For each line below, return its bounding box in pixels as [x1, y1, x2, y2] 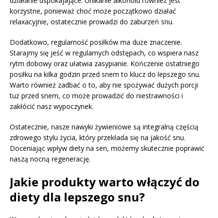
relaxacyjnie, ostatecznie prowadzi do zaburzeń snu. [10, 17, 174, 27]
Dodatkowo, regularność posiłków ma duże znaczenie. [10, 37, 182, 47]
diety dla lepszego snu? [10, 189, 145, 205]
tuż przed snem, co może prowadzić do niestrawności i [10, 91, 183, 101]
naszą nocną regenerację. [10, 154, 91, 164]
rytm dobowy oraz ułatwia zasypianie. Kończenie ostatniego [10, 59, 200, 69]
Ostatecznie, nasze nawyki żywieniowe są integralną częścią [10, 122, 199, 132]
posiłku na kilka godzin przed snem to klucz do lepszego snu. [10, 70, 200, 79]
